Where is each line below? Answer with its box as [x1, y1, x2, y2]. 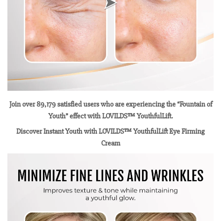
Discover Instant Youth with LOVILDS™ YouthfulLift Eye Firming [16, 127, 205, 137]
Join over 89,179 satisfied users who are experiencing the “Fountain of [9, 99, 212, 109]
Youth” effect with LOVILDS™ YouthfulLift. [48, 111, 173, 121]
